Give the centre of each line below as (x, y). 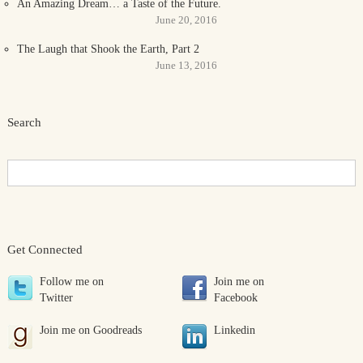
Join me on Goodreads (90, 330)
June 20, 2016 (186, 20)
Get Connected (45, 250)
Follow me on (71, 282)
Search (24, 122)
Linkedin (234, 330)
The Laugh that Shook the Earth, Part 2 (108, 49)
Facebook (235, 298)
